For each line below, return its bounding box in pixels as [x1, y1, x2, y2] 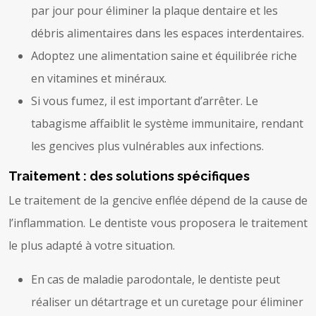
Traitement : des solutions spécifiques [8, 168, 250, 183]
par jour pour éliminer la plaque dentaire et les [31, 2, 278, 18]
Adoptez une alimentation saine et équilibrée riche [31, 47, 297, 63]
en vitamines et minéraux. [31, 70, 166, 86]
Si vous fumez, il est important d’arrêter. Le [31, 92, 258, 109]
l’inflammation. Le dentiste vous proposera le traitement [8, 214, 308, 231]
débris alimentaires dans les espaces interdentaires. [31, 25, 304, 41]
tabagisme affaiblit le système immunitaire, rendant [31, 115, 303, 131]
